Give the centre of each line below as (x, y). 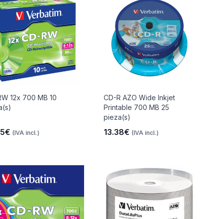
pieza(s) (117, 117)
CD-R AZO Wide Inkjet (139, 98)
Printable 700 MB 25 (136, 107)
